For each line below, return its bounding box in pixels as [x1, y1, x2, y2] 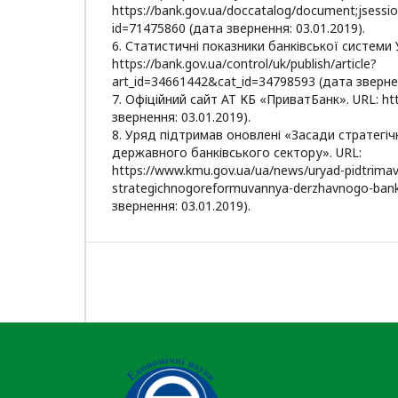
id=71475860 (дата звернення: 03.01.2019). [111, 19, 365, 36]
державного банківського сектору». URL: [111, 143, 362, 161]
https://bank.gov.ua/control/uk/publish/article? [111, 54, 377, 72]
